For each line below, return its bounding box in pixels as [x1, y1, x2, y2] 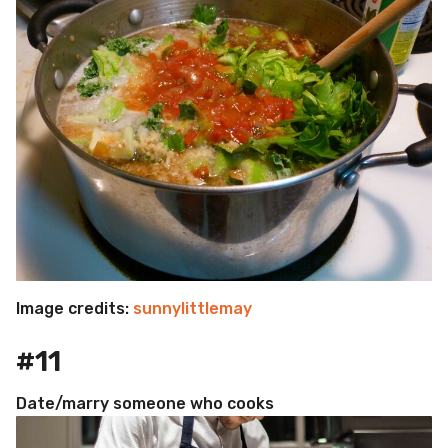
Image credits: [16, 299, 133, 319]
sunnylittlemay [133, 299, 252, 319]
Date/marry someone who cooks [16, 393, 274, 413]
